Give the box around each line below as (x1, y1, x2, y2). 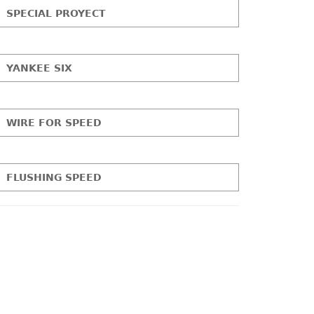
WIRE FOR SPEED (6, 116, 102, 128)
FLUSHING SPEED (6, 171, 102, 183)
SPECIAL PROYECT (6, 7, 107, 19)
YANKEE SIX (6, 62, 73, 74)
